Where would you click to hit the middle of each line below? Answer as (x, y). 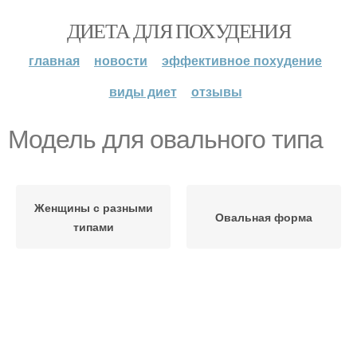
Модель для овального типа (165, 139)
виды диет (143, 91)
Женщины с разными (93, 207)
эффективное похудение (242, 60)
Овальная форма (264, 217)
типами (93, 226)
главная (54, 60)
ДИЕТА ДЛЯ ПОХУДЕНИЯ (178, 30)
